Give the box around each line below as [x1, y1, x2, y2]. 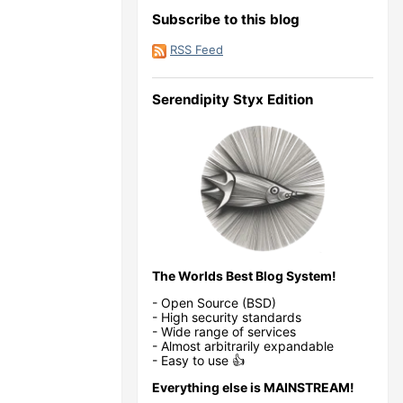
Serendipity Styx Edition [152, 91, 313, 109]
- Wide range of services [152, 323, 296, 339]
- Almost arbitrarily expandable [152, 337, 334, 354]
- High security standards [152, 309, 301, 325]
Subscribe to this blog [152, 11, 300, 29]
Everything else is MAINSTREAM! [152, 379, 354, 395]
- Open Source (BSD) [152, 294, 276, 310]
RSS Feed [170, 42, 223, 58]
